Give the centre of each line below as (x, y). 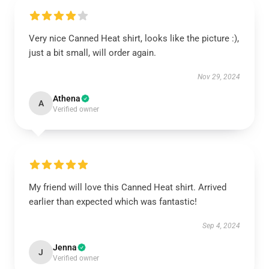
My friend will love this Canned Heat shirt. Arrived (128, 187)
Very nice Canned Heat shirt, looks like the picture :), (134, 38)
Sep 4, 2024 (221, 226)
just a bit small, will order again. (92, 53)
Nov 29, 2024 (219, 77)
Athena (67, 98)
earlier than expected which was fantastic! (113, 202)
